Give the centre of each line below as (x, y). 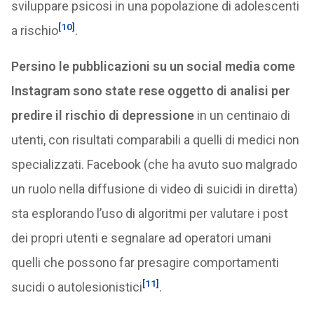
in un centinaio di (242, 115)
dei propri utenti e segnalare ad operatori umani (141, 238)
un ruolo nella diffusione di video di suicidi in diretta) (154, 189)
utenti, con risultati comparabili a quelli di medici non (155, 140)
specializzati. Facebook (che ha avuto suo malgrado (154, 164)
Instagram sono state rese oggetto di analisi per (150, 91)
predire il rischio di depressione (102, 115)
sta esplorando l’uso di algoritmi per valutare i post (149, 213)
